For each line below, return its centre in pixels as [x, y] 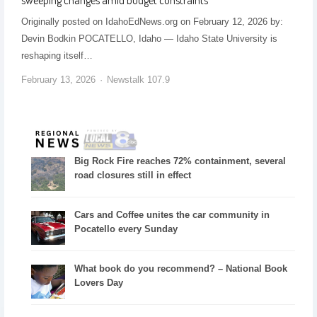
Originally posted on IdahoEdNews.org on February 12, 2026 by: [152, 21]
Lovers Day [99, 283]
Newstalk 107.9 [138, 79]
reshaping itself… [57, 55]
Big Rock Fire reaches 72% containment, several [180, 161]
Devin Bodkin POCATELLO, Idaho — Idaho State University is [149, 38]
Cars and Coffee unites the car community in [172, 215]
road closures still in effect [133, 175]
